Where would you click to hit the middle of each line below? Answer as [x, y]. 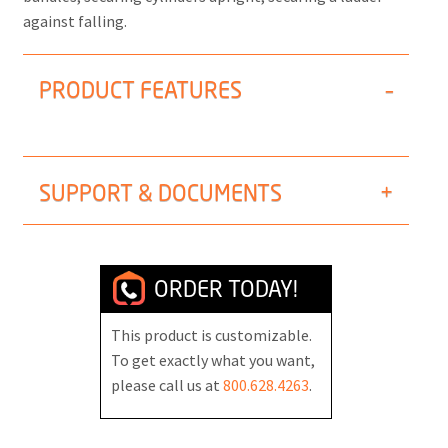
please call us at [167, 384]
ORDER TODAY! [223, 288]
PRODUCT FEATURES [140, 90]
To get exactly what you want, [213, 359]
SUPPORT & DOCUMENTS [160, 192]
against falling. [75, 21]
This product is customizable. [212, 334]
